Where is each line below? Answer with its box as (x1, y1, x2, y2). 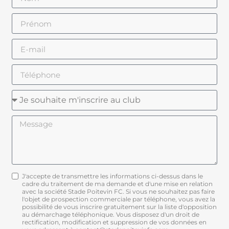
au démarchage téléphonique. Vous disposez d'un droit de (22, 211, 200, 219)
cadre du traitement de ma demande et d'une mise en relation (22, 180, 213, 188)
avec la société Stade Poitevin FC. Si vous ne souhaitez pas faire (22, 188, 215, 196)
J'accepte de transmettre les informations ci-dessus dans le (22, 172, 203, 180)
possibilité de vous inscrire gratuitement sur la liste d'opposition (22, 203, 217, 211)
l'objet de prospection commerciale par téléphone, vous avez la (22, 195, 216, 203)
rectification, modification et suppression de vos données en (22, 218, 207, 226)
